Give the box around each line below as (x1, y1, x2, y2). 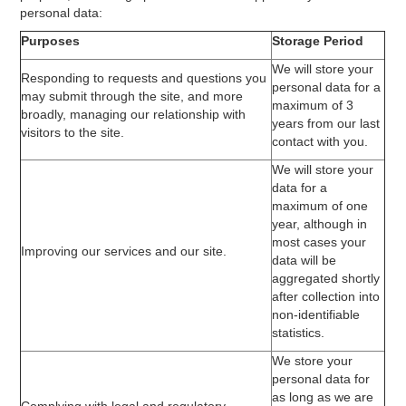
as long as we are (272, 390, 374, 404)
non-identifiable (272, 307, 361, 322)
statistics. (272, 325, 325, 340)
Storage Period (272, 34, 364, 48)
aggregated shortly (272, 271, 381, 285)
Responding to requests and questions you (21, 71, 267, 85)
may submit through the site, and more (21, 89, 244, 103)
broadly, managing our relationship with (21, 107, 246, 121)
